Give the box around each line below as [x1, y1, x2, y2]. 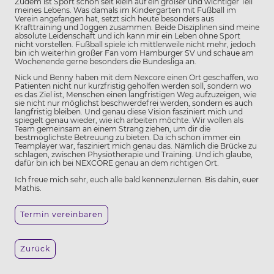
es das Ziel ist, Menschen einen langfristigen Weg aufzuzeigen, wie [15, 90, 256, 100]
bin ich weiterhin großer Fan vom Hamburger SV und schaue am [15, 48, 254, 57]
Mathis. [15, 183, 42, 193]
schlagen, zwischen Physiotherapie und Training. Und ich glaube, [15, 150, 253, 160]
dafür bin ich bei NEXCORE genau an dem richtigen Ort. [15, 158, 219, 168]
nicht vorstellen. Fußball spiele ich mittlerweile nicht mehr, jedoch [15, 40, 256, 49]
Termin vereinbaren [20, 209, 103, 219]
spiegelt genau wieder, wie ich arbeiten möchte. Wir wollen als [15, 116, 243, 125]
